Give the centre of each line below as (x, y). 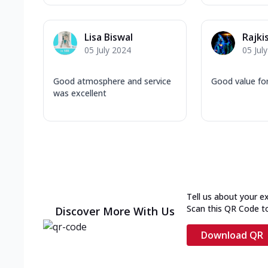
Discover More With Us (115, 211)
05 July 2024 (108, 50)
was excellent (80, 93)
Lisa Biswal (109, 37)
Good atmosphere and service (112, 81)
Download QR (232, 235)
